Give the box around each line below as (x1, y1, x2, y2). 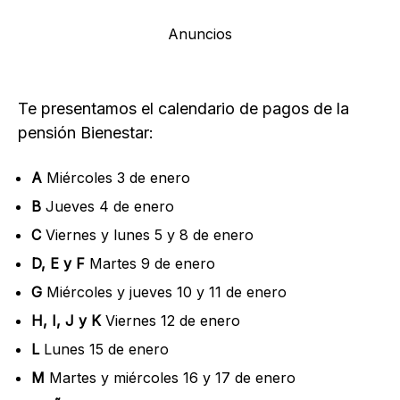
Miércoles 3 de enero (42, 169, 190, 187)
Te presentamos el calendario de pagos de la (18, 99, 349, 119)
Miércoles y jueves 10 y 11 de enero (42, 283, 287, 302)
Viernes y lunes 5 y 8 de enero (41, 226, 254, 245)
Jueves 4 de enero (41, 197, 174, 216)
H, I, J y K (31, 312, 101, 330)
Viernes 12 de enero (101, 312, 240, 330)
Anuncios (168, 25, 232, 44)
